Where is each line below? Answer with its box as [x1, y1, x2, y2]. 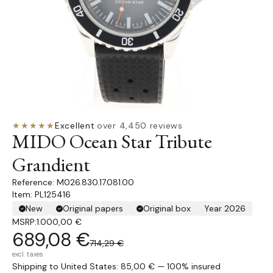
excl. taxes [12, 250, 43, 258]
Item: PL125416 [12, 189, 71, 200]
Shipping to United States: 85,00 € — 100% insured [12, 261, 221, 272]
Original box [143, 203, 191, 214]
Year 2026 [204, 203, 246, 214]
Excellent [55, 120, 95, 131]
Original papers [63, 203, 123, 214]
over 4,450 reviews [97, 120, 183, 131]
